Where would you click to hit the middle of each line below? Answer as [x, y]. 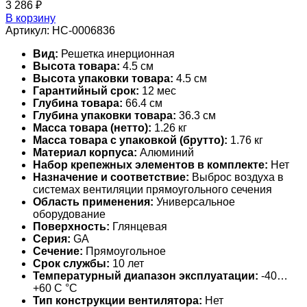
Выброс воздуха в [236, 177]
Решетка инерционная [116, 53]
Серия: [52, 238]
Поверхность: [71, 226]
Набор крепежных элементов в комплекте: [150, 164]
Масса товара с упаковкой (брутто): [130, 140]
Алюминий [165, 152]
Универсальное [194, 201]
